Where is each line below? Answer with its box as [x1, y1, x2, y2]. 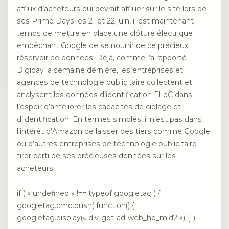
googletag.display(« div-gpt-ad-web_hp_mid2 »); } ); [17, 213, 197, 222]
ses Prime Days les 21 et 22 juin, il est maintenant [17, 16, 194, 26]
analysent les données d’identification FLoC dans [17, 90, 192, 100]
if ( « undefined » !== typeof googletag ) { [17, 188, 161, 198]
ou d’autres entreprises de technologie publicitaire [17, 139, 197, 149]
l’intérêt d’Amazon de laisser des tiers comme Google [17, 127, 210, 136]
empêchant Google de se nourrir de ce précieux [17, 41, 188, 51]
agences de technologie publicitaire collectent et [17, 78, 192, 87]
